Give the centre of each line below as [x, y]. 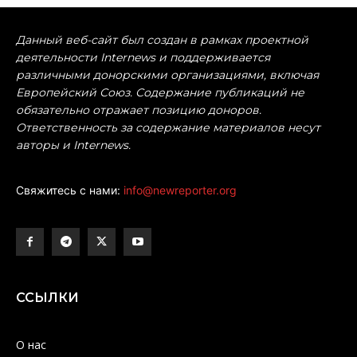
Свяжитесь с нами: [70, 190]
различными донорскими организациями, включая [167, 75]
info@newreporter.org [180, 190]
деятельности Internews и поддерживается [143, 57]
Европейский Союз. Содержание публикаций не [160, 92]
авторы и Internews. [73, 145]
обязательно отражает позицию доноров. [139, 110]
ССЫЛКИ [47, 297]
